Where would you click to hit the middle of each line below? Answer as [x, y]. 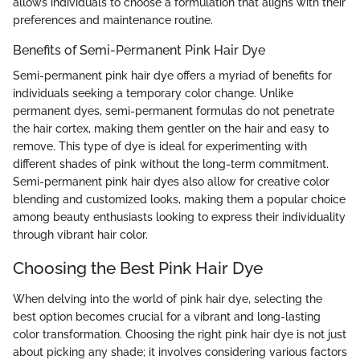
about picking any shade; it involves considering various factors [180, 352]
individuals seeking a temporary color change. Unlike [153, 94]
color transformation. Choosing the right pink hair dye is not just [180, 334]
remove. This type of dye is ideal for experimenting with [160, 147]
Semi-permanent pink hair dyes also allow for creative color [171, 182]
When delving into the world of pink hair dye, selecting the [168, 299]
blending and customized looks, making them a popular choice [179, 200]
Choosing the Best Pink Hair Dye [138, 268]
